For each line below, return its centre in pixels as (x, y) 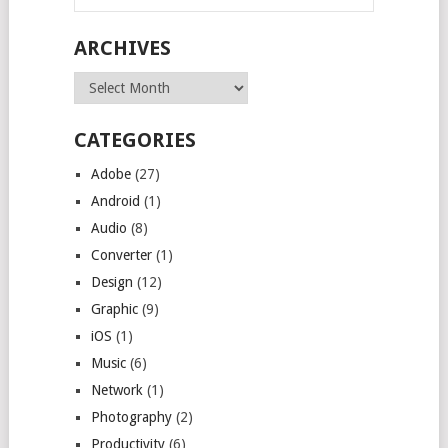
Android (115, 200)
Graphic (114, 308)
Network (116, 389)
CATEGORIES (134, 139)
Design (111, 281)
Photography (131, 416)
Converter (121, 254)
